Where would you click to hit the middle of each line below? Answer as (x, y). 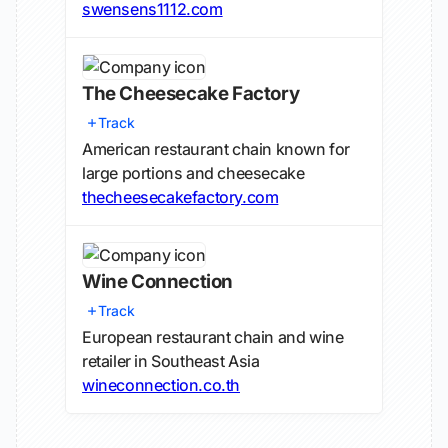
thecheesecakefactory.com (180, 197)
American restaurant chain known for (216, 149)
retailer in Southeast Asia (171, 361)
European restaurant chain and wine (213, 337)
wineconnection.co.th (161, 385)
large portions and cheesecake (193, 173)
